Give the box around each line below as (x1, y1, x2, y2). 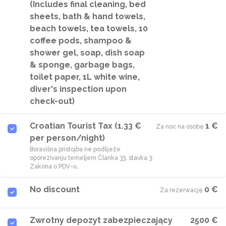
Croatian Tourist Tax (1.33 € (30, 121, 141, 131)
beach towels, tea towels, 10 (30, 24, 148, 33)
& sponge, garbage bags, (30, 60, 135, 70)
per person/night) (30, 133, 105, 143)
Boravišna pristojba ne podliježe (30, 146, 121, 153)
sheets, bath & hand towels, (30, 12, 145, 21)
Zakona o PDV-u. (30, 163, 78, 170)
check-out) (30, 96, 75, 106)
